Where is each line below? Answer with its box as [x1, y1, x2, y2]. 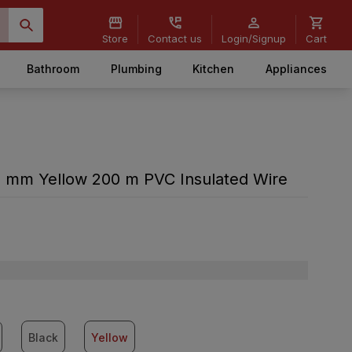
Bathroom [27, 62, 80, 75]
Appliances [265, 62, 327, 75]
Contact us [148, 31, 202, 45]
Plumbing [110, 62, 162, 75]
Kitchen [192, 62, 235, 75]
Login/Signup [222, 31, 286, 45]
